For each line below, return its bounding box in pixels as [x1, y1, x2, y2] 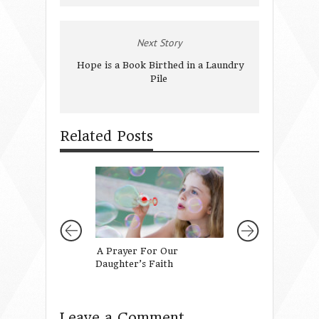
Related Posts [60, 127, 153, 145]
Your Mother [238, 258, 297, 269]
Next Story [137, 36, 182, 49]
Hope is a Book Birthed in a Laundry [77, 59, 244, 70]
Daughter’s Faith [95, 258, 173, 269]
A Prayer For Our [97, 245, 178, 256]
